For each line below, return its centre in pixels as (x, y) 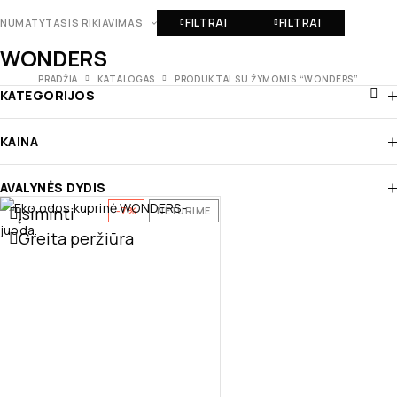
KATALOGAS (126, 79)
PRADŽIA (58, 79)
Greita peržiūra (76, 239)
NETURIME (184, 210)
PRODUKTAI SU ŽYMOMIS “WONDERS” (266, 79)
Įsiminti (47, 214)
